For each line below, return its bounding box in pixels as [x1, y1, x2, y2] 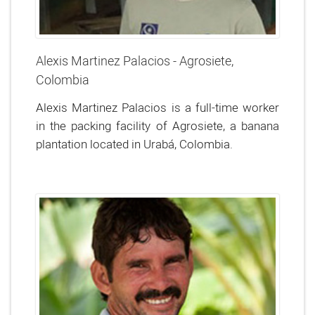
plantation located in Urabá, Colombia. [36, 136, 233, 151]
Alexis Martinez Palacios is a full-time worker [36, 100, 279, 115]
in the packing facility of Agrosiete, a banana [36, 118, 279, 133]
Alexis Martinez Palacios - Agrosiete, [36, 53, 233, 69]
